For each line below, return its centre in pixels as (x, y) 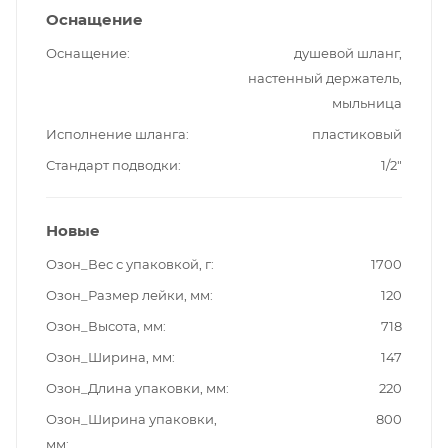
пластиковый (357, 134)
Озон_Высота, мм (104, 326)
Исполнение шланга (116, 134)
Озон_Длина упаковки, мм (136, 388)
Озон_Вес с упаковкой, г (128, 264)
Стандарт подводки (112, 165)
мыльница (367, 103)
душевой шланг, (348, 53)
